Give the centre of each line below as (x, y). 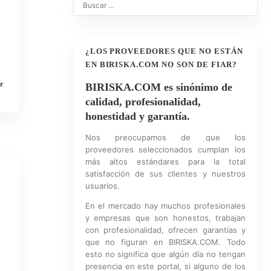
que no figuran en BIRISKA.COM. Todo (165, 242)
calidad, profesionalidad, (143, 102)
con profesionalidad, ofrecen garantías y (165, 230)
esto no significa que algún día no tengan (165, 254)
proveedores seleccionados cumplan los (165, 149)
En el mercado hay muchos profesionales (165, 206)
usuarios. (102, 186)
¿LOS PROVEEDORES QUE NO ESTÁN (164, 51)
